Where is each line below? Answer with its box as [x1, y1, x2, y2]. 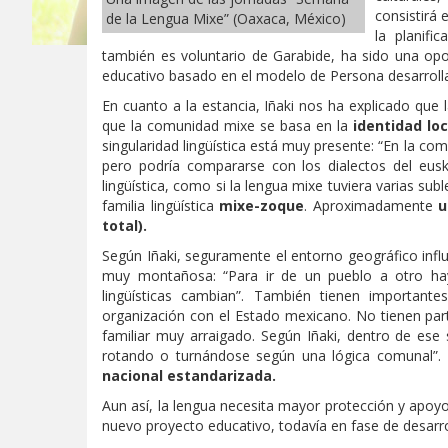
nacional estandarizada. [102, 366, 276, 385]
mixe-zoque [219, 196, 304, 215]
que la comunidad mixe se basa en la [102, 116, 353, 135]
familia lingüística [102, 196, 219, 215]
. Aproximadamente [304, 196, 438, 215]
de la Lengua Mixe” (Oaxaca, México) [106, 8, 346, 28]
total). [102, 216, 147, 235]
